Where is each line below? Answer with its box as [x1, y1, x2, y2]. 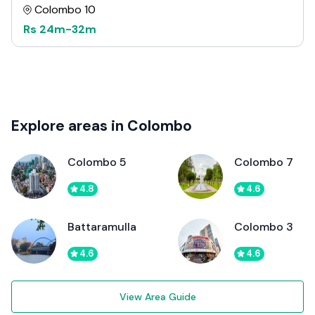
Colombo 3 [234, 219, 293, 234]
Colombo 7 [234, 154, 293, 169]
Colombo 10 [34, 1, 96, 17]
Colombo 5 [67, 154, 127, 169]
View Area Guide [119, 290, 196, 303]
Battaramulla [67, 219, 136, 234]
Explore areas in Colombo [11, 115, 192, 136]
